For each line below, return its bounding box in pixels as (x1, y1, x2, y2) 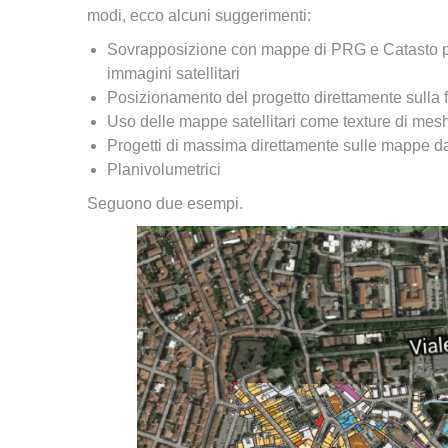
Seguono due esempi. (87, 195, 243, 212)
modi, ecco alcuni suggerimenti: (87, 7, 311, 24)
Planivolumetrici (107, 161, 221, 178)
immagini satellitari (107, 65, 240, 82)
